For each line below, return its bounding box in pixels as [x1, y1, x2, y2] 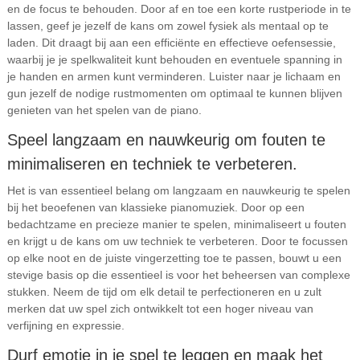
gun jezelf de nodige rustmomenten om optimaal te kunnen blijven [6, 87, 342, 100]
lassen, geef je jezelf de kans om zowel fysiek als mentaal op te [6, 19, 329, 32]
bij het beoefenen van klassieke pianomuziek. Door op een [6, 201, 305, 214]
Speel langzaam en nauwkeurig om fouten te [6, 131, 325, 149]
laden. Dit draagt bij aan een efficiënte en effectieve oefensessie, [6, 36, 336, 49]
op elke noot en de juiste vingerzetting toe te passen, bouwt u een [6, 252, 342, 264]
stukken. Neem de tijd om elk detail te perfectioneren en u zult [6, 285, 321, 298]
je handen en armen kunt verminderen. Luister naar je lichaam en [6, 70, 341, 83]
